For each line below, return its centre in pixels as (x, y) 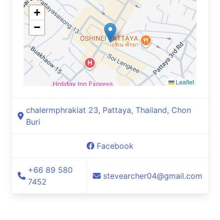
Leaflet (184, 82)
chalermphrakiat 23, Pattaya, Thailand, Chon (109, 110)
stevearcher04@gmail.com (153, 176)
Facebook (115, 146)
